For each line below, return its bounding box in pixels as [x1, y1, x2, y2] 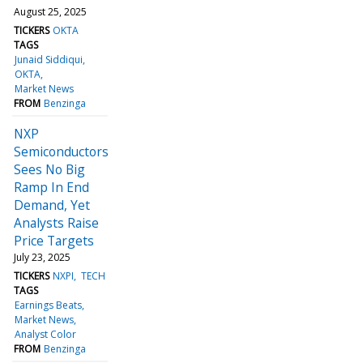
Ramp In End [14, 177, 89, 196]
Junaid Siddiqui [15, 52, 83, 66]
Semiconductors [14, 142, 109, 160]
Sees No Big [14, 160, 85, 178]
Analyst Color [15, 327, 77, 341]
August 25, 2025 [14, 4, 87, 19]
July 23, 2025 [14, 250, 70, 264]
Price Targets [14, 231, 94, 250]
